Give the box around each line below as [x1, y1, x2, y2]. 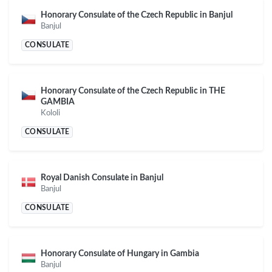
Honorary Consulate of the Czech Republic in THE [41, 86, 225, 96]
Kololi [41, 109, 60, 117]
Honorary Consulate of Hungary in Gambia [41, 249, 199, 259]
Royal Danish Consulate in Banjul [41, 173, 163, 183]
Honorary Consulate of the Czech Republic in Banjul [41, 10, 233, 20]
